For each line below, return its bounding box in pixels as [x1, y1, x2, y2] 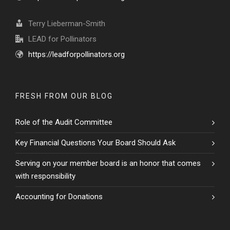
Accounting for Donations [15, 192, 103, 201]
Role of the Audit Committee [15, 118, 112, 127]
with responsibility [15, 171, 75, 181]
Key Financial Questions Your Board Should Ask [15, 138, 176, 147]
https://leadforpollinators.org [28, 50, 125, 59]
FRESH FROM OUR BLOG [15, 92, 113, 100]
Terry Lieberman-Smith [28, 19, 105, 28]
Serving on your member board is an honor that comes [15, 159, 201, 168]
